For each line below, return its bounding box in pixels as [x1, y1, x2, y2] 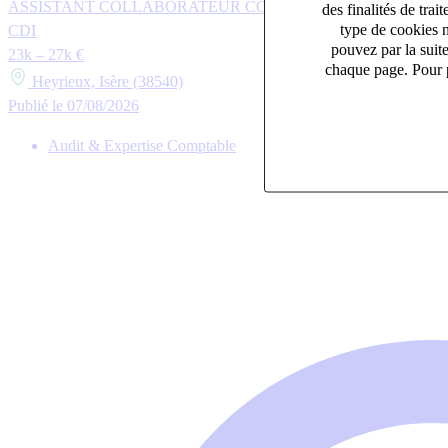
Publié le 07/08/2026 [8, 96, 139, 114]
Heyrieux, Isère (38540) [28, 72, 183, 90]
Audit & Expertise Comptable [48, 136, 236, 154]
